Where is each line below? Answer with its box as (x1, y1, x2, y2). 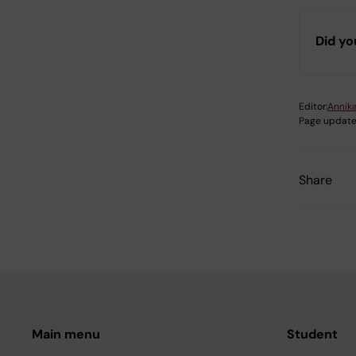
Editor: (299, 100, 327, 114)
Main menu (32, 326, 100, 343)
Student (287, 326, 338, 343)
